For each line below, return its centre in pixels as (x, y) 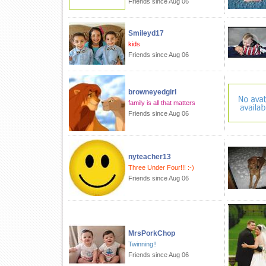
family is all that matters (162, 103)
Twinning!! (142, 244)
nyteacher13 (150, 157)
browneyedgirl (152, 92)
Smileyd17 (146, 33)
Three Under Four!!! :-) (161, 167)
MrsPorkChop (152, 233)
